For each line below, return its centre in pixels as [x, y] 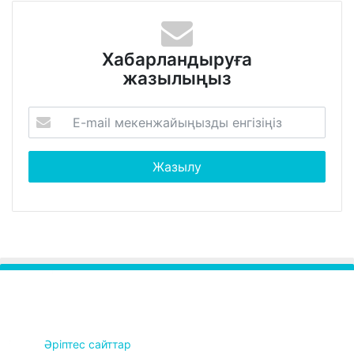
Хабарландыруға [177, 58]
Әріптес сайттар [88, 344]
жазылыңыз [177, 77]
